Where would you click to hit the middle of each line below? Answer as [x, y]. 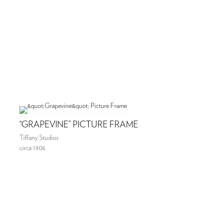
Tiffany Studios [39, 138]
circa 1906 [32, 148]
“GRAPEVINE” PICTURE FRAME [79, 125]
